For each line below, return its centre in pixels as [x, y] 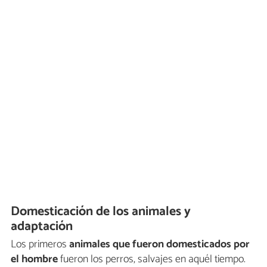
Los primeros [40, 245]
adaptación [42, 227]
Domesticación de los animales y [101, 212]
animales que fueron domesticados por [159, 245]
